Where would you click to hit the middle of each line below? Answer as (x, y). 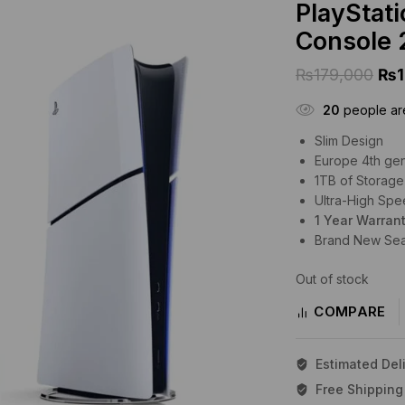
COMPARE (350, 312)
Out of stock (332, 279)
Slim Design (349, 141)
